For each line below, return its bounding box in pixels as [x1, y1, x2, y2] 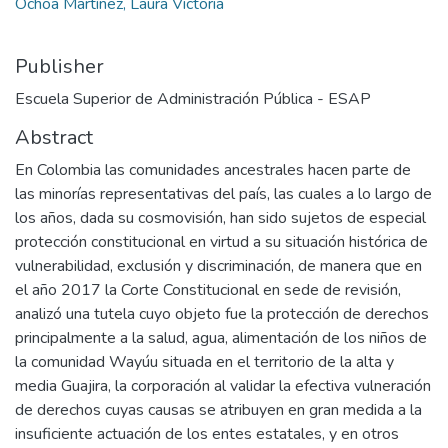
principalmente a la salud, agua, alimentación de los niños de [15, 326, 427, 349]
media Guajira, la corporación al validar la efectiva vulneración [15, 374, 431, 397]
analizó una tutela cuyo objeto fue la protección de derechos [15, 302, 429, 325]
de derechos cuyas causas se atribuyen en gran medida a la [15, 398, 422, 421]
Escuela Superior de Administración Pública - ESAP [15, 87, 371, 110]
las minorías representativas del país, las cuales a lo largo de [15, 182, 432, 205]
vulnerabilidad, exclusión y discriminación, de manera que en [15, 254, 422, 277]
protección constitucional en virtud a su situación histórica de [15, 230, 428, 253]
